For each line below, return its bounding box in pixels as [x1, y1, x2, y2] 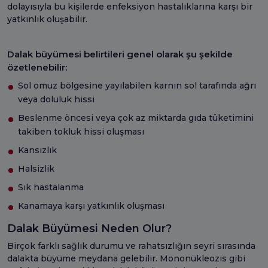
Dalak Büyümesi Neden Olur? [7, 221, 172, 235]
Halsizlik [18, 163, 54, 174]
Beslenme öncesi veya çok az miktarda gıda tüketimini [18, 112, 254, 123]
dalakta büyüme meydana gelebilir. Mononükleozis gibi [7, 252, 245, 264]
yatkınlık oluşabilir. [7, 13, 90, 25]
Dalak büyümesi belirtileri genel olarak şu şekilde [7, 48, 233, 60]
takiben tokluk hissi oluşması [18, 126, 144, 137]
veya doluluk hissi [18, 93, 95, 105]
